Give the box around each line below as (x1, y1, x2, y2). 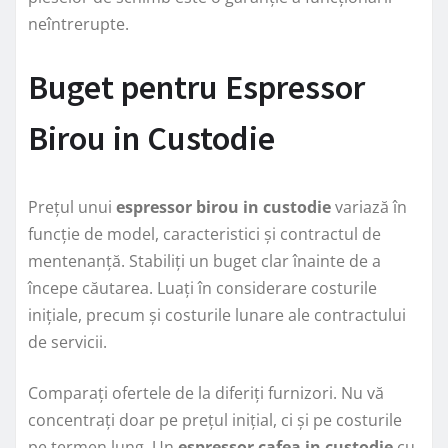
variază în (331, 195, 407, 218)
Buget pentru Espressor (28, 65, 365, 108)
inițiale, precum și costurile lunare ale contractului (28, 303, 406, 326)
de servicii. (28, 330, 107, 353)
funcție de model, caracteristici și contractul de (28, 222, 381, 245)
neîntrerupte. (28, 12, 129, 35)
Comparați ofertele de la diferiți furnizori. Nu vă (28, 381, 384, 404)
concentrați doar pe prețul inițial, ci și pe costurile (28, 408, 402, 431)
